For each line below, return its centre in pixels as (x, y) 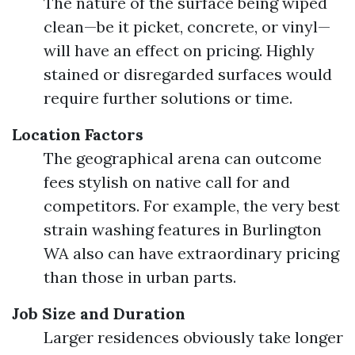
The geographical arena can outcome (183, 158)
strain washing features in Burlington (183, 229)
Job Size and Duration (99, 313)
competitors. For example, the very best (192, 206)
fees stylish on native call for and (167, 182)
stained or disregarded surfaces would (188, 74)
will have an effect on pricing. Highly (179, 50)
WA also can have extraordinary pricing (191, 253)
